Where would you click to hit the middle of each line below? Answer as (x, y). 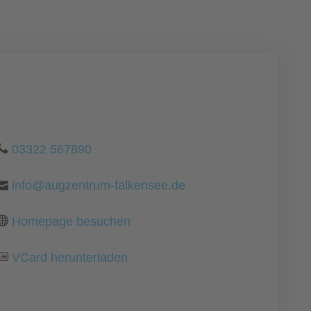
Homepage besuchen (72, 221)
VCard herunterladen (70, 258)
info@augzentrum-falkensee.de (99, 185)
